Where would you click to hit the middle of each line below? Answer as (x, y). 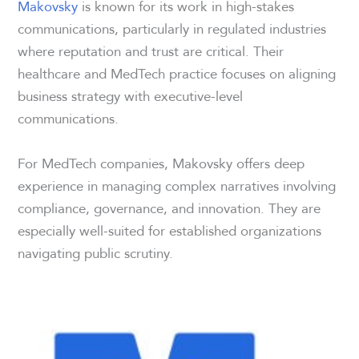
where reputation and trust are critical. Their (151, 51)
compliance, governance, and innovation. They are (169, 208)
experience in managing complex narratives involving (177, 185)
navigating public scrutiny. (96, 252)
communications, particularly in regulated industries (172, 29)
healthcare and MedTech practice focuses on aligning (177, 74)
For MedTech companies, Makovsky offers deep (161, 163)
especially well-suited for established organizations (170, 230)
